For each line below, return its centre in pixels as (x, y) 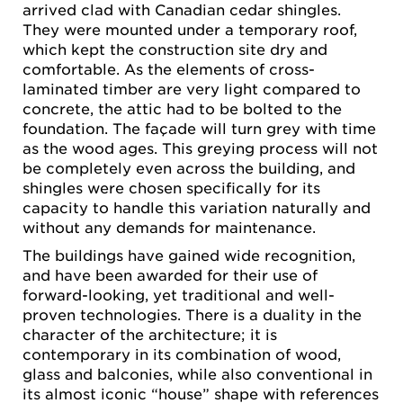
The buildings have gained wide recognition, (189, 255)
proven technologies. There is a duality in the (192, 314)
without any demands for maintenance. (169, 226)
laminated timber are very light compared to (192, 88)
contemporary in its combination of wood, (182, 354)
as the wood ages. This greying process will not (200, 147)
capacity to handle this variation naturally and (197, 206)
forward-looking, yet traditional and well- (179, 295)
